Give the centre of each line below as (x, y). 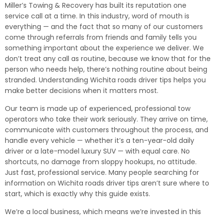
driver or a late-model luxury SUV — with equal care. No (97, 151)
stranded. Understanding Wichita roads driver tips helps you (105, 80)
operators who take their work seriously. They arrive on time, (106, 119)
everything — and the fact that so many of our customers (104, 27)
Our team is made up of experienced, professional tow (98, 108)
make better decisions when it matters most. (82, 91)
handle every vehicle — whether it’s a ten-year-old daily (100, 140)
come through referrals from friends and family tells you (101, 37)
